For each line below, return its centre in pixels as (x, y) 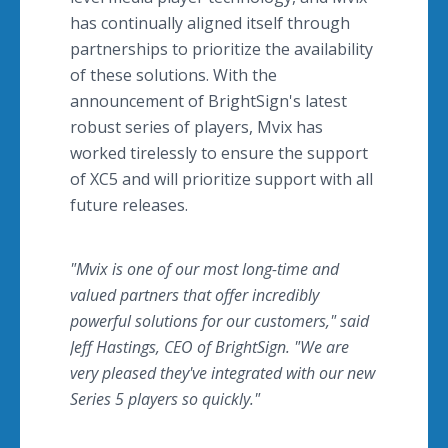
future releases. (131, 205)
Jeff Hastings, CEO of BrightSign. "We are (209, 347)
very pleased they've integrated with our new (222, 373)
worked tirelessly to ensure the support (219, 153)
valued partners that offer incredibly (194, 295)
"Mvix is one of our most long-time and (204, 269)
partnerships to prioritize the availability (221, 49)
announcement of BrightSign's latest (208, 101)
